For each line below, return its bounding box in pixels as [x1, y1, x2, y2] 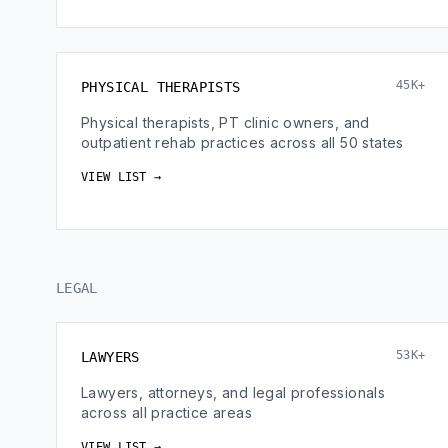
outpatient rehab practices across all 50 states [81, 134, 404, 151]
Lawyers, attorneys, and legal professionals [81, 384, 386, 401]
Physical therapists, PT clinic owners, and [81, 114, 370, 131]
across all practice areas [81, 404, 252, 421]
